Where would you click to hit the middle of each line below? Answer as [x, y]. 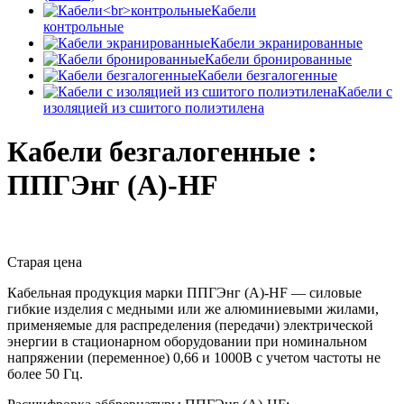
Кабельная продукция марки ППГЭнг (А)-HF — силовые [184, 292]
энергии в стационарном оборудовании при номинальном [187, 341]
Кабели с [365, 92]
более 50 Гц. [45, 373]
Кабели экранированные [286, 43]
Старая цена [45, 262]
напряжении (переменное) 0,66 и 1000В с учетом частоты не [194, 357]
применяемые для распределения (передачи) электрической [190, 325]
